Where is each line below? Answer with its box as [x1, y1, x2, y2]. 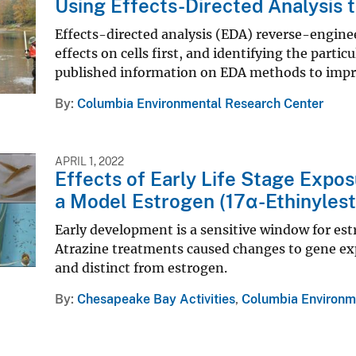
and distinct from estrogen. [55, 260, 227, 277]
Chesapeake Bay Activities [77, 292, 235, 308]
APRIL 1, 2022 [55, 155, 124, 168]
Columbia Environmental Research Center [77, 96, 323, 112]
